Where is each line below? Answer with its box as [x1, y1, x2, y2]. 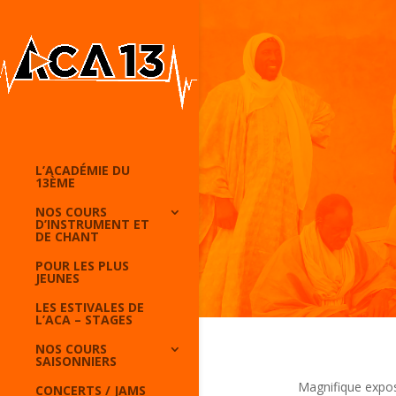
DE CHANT [35, 228, 99, 246]
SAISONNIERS [35, 353, 117, 370]
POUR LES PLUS [35, 257, 129, 275]
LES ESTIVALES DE [35, 299, 144, 316]
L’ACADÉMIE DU [35, 162, 130, 179]
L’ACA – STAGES [35, 311, 133, 329]
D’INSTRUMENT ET [35, 216, 149, 233]
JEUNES [35, 270, 80, 287]
